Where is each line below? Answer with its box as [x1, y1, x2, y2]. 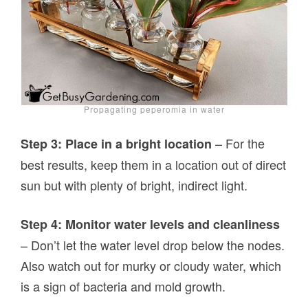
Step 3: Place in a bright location [21, 135, 216, 153]
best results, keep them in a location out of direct [21, 155, 287, 174]
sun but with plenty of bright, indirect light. [21, 176, 248, 195]
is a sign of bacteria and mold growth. [21, 277, 226, 296]
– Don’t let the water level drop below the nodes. [21, 236, 285, 254]
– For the [215, 134, 265, 153]
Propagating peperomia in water [83, 103, 225, 115]
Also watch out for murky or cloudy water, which [21, 256, 282, 275]
